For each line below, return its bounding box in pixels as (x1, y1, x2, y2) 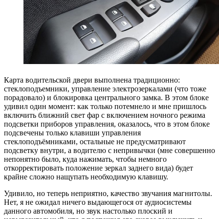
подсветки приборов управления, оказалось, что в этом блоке (4, 120, 210, 129)
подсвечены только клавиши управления (4, 129, 141, 137)
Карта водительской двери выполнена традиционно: (4, 76, 180, 85)
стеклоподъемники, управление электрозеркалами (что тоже (4, 85, 206, 93)
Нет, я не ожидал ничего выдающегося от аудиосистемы (4, 198, 192, 207)
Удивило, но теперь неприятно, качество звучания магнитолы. (4, 189, 212, 198)
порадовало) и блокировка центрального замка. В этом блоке (4, 93, 209, 102)
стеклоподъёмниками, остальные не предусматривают (4, 137, 186, 146)
